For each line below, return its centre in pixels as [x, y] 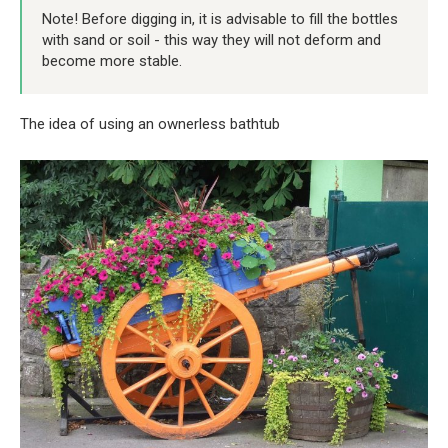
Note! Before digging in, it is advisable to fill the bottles [220, 18]
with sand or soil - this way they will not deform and [211, 39]
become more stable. [112, 60]
